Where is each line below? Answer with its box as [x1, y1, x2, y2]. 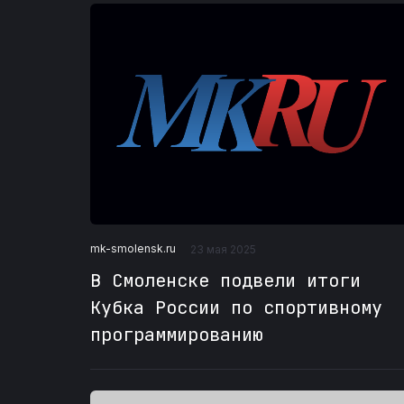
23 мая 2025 [190, 242, 256, 256]
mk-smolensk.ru [90, 242, 176, 256]
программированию [90, 322, 263, 346]
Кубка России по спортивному [90, 295, 382, 319]
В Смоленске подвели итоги [90, 268, 361, 292]
